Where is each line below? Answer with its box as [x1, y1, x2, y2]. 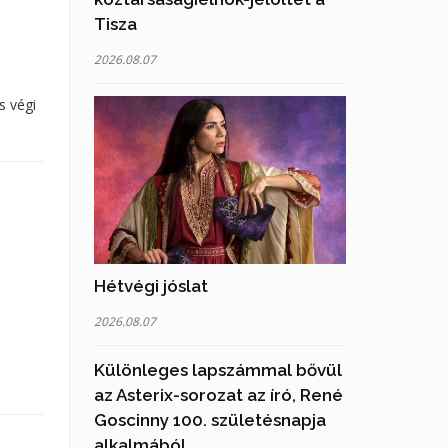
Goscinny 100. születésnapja [93, 410, 326, 431]
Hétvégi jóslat [93, 276, 208, 297]
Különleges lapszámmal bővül [93, 360, 342, 381]
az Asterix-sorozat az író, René [93, 385, 343, 406]
